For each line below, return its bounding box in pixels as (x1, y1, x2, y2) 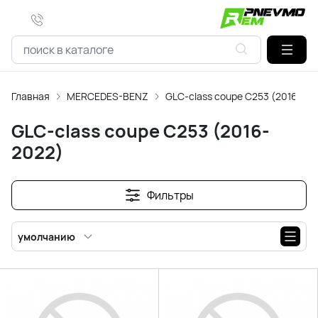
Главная (11, 89, 50, 103)
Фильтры (147, 187, 194, 203)
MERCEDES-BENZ (67, 89, 148, 103)
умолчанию (18, 229, 75, 243)
